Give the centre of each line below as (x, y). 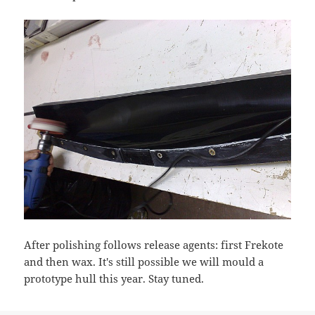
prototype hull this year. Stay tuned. (114, 278)
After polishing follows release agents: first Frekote (154, 244)
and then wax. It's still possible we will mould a (144, 261)
